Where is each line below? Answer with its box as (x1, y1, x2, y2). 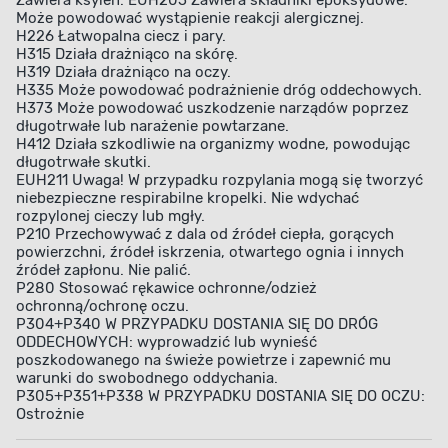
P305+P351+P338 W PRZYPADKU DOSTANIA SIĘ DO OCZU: (16, 387, 425, 406)
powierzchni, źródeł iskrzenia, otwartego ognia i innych (16, 243, 404, 262)
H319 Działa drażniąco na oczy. (16, 63, 231, 82)
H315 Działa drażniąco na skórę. (16, 45, 238, 64)
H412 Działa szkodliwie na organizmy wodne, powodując (16, 135, 410, 154)
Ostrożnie (16, 405, 84, 424)
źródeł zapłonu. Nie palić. (16, 261, 191, 280)
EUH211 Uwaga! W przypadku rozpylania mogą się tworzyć (16, 171, 423, 190)
